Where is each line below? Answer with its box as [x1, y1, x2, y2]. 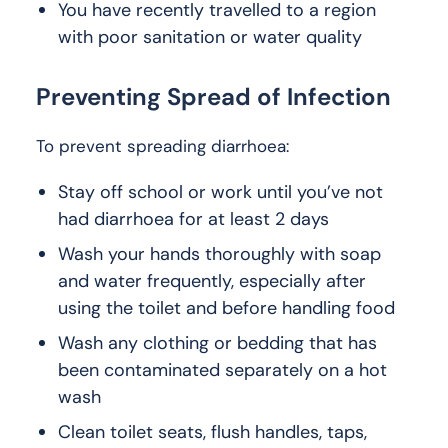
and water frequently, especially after [58, 268, 366, 293]
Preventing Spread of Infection [36, 81, 391, 113]
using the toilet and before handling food [58, 295, 395, 320]
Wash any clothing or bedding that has [58, 330, 377, 355]
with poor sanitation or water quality [58, 25, 362, 50]
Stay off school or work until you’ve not [58, 179, 383, 204]
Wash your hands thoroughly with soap [58, 241, 381, 266]
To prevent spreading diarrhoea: [36, 134, 289, 157]
